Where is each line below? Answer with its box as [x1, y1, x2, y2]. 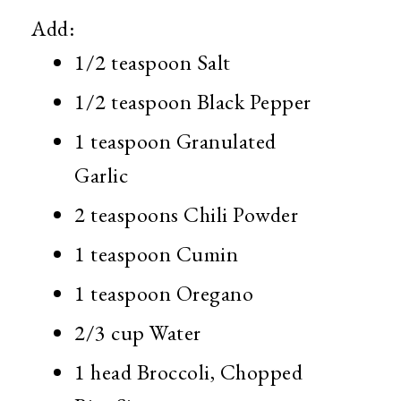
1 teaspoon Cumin [74, 239, 243, 268]
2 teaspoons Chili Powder [74, 200, 298, 228]
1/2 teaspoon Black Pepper [74, 87, 311, 115]
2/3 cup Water [74, 318, 201, 346]
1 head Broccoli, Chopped [74, 357, 303, 386]
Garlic [74, 160, 128, 189]
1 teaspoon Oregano [74, 278, 253, 307]
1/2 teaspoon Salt [74, 47, 231, 76]
